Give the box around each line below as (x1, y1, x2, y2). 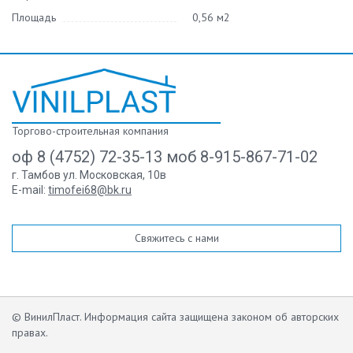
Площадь (12, 10, 56, 24)
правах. (12, 325, 48, 340)
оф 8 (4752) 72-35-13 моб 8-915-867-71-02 (12, 147, 318, 166)
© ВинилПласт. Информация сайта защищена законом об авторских (12, 310, 339, 324)
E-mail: (12, 184, 48, 196)
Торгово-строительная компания (12, 124, 169, 138)
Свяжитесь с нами (134, 231, 219, 245)
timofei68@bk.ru (48, 184, 132, 196)
